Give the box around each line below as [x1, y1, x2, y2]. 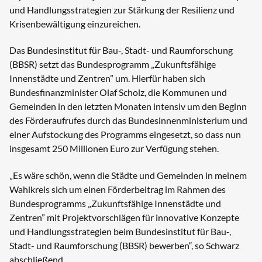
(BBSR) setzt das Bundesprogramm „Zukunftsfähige [9, 58, 216, 70]
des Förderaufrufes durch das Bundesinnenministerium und [9, 115, 247, 126]
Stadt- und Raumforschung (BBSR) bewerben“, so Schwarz [9, 239, 239, 251]
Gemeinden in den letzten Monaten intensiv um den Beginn [9, 101, 247, 112]
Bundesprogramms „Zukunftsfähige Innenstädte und [9, 197, 221, 209]
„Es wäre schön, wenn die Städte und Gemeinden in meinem [9, 169, 247, 181]
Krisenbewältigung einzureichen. [9, 18, 140, 30]
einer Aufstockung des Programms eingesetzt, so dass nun [9, 129, 241, 140]
